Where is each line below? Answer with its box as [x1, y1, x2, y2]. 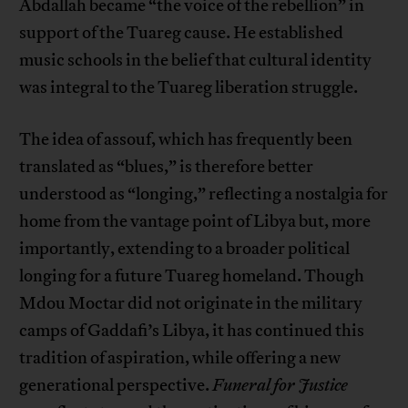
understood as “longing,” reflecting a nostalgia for [19, 183, 389, 206]
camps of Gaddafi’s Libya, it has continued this [19, 320, 365, 342]
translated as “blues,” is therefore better [19, 156, 314, 178]
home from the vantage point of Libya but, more [19, 210, 372, 233]
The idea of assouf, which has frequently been [19, 128, 353, 151]
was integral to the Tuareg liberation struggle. [19, 76, 359, 99]
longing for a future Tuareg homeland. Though [19, 265, 365, 288]
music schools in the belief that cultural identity [19, 49, 372, 72]
